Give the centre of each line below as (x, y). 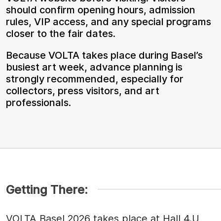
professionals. (38, 102)
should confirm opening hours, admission (101, 10)
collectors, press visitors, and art (83, 91)
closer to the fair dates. (61, 33)
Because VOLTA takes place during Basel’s (104, 55)
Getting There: (47, 189)
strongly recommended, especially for (95, 79)
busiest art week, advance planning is (94, 67)
